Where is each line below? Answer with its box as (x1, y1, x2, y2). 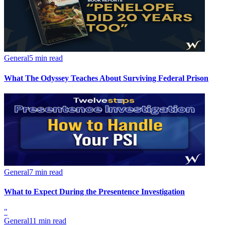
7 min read (29, 167, 63, 176)
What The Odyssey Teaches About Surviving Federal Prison (4, 73, 208, 82)
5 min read (29, 54, 63, 63)
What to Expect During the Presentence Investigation (4, 187, 185, 196)
